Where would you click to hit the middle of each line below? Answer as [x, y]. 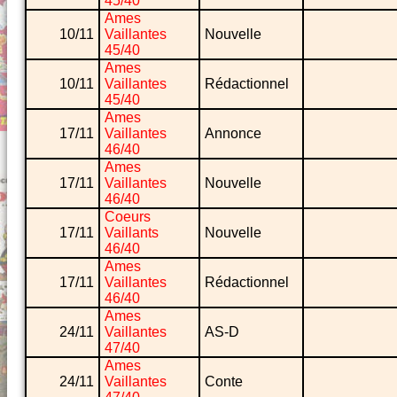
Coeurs [128, 217]
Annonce [233, 134]
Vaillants [132, 233]
